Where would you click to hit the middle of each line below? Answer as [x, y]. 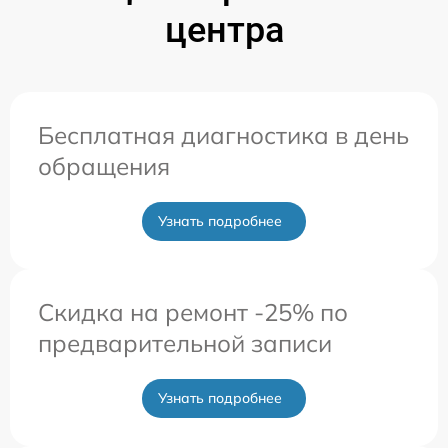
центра [224, 29]
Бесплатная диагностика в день [223, 134]
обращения [104, 165]
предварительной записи [185, 342]
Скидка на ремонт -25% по [193, 311]
